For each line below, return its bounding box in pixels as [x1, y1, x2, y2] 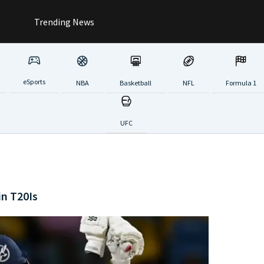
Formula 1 [225, 78, 256, 87]
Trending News [32, 15, 94, 28]
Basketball [119, 78, 151, 87]
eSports [22, 77, 45, 87]
